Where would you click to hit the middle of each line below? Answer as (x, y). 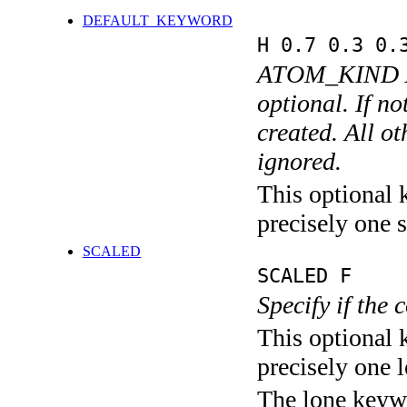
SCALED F (304, 276)
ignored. (299, 162)
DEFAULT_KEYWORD (158, 21)
